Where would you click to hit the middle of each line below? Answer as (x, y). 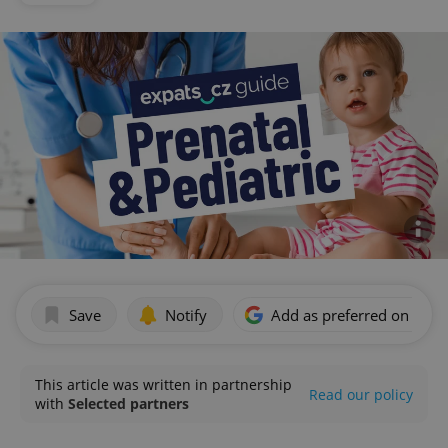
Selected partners (128, 404)
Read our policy (361, 394)
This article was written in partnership (163, 385)
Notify (186, 314)
